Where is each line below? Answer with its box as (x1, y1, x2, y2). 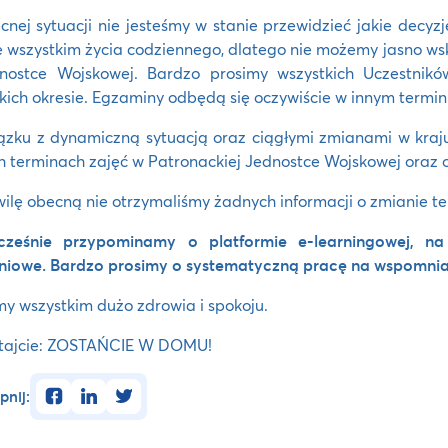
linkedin (70, 378, 127, 400)
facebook (35, 378, 103, 400)
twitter (105, 378, 154, 400)
